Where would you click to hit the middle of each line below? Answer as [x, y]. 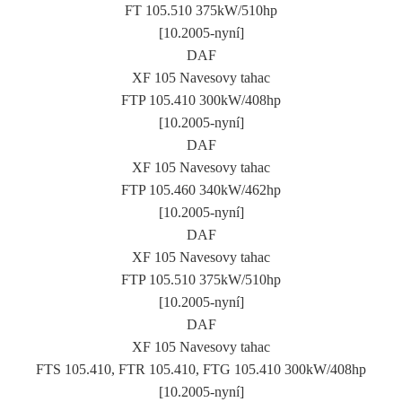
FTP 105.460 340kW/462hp [201, 189]
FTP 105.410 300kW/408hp [201, 100]
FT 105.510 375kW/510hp [201, 10]
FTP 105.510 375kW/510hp [201, 279]
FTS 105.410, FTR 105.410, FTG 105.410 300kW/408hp [201, 369]
